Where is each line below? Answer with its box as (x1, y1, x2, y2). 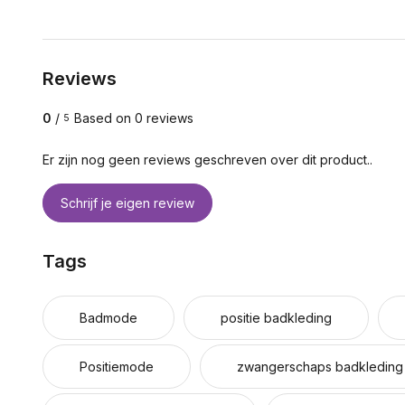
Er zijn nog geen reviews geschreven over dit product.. (42, 152, 372, 167)
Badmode (80, 310, 137, 325)
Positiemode (80, 359, 154, 374)
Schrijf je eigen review (61, 195, 194, 211)
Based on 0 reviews (74, 110, 193, 126)
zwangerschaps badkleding (237, 359, 403, 374)
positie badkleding (221, 310, 332, 325)
